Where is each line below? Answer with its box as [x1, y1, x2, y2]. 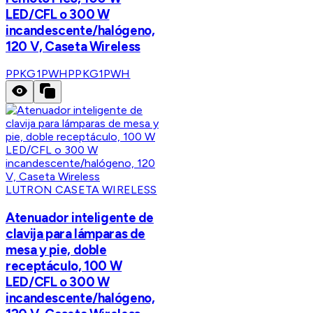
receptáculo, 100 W [6, 257, 122, 274]
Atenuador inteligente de [6, 209, 154, 226]
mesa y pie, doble [6, 241, 107, 258]
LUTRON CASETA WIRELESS [6, 183, 157, 197]
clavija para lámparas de [6, 225, 146, 242]
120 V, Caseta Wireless [6, 38, 140, 54]
